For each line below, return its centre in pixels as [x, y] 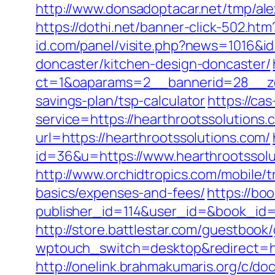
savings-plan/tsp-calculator [121, 101]
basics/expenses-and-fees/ [120, 193]
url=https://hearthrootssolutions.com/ [153, 137]
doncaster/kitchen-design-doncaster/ [153, 64]
